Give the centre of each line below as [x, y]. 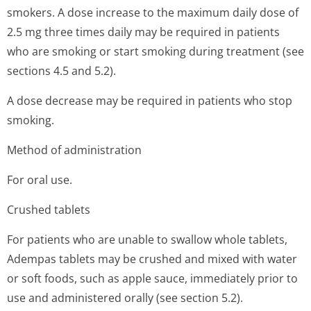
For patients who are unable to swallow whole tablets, [147, 239]
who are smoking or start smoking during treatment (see [155, 51]
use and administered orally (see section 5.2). [125, 298]
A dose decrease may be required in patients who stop [150, 101]
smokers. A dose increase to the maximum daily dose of [153, 12]
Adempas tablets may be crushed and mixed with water [152, 259]
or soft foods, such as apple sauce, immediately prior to [152, 278]
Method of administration [74, 150]
